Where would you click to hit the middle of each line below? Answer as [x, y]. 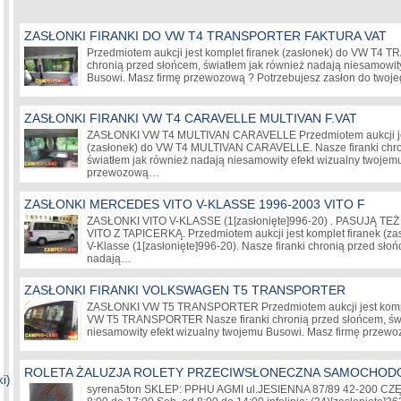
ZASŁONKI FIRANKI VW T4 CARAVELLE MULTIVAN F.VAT [191, 118]
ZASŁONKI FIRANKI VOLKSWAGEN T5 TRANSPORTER [185, 290]
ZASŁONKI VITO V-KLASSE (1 [160, 221]
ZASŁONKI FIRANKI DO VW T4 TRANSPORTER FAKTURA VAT [205, 36]
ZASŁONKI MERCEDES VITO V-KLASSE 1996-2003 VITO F [195, 204]
